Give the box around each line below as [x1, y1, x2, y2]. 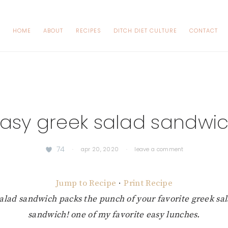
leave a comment [134, 145, 184, 153]
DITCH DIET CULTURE [113, 26, 177, 35]
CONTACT [189, 26, 218, 35]
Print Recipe [124, 178, 173, 189]
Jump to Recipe [55, 178, 117, 189]
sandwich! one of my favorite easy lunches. [28, 209, 200, 220]
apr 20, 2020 [80, 145, 119, 153]
